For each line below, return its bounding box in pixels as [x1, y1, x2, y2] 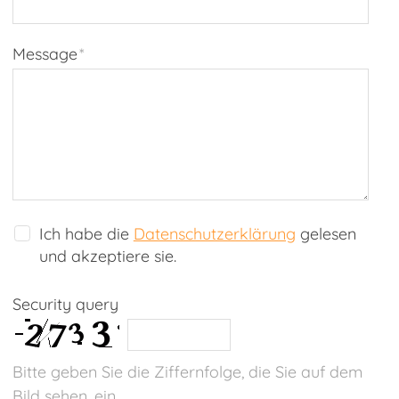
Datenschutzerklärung [133, 224, 296, 245]
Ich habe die [38, 224, 134, 245]
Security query [12, 293, 119, 314]
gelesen [295, 224, 356, 245]
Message [12, 44, 78, 65]
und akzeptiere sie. [38, 246, 176, 267]
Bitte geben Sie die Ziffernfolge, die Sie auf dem [12, 361, 363, 382]
